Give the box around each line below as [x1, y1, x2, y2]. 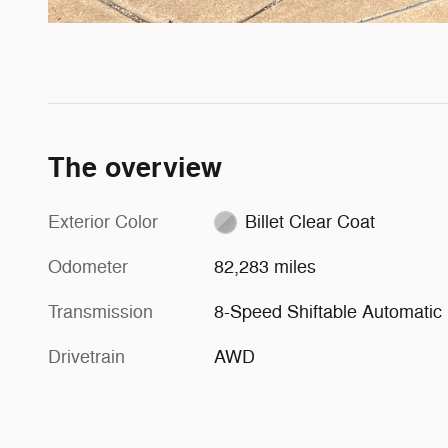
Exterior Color [48, 210, 158, 233]
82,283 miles [214, 255, 317, 278]
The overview [48, 150, 222, 186]
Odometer [48, 255, 128, 278]
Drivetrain [48, 345, 125, 368]
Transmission [48, 300, 153, 323]
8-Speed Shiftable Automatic [214, 300, 443, 323]
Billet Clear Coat [244, 210, 375, 233]
